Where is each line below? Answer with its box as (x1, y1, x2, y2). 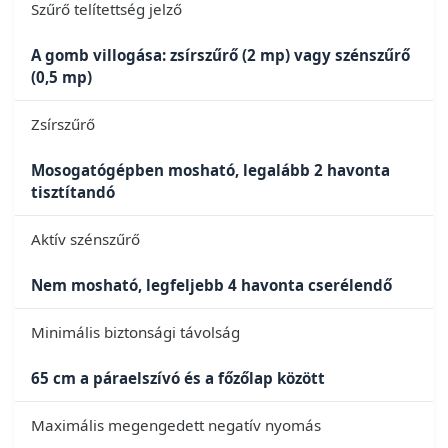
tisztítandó (31, 181, 115, 202)
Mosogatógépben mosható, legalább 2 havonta (31, 159, 390, 180)
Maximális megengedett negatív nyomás (31, 414, 321, 435)
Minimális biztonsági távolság (31, 321, 240, 342)
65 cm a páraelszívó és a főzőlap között (31, 367, 325, 388)
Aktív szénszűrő (31, 228, 140, 249)
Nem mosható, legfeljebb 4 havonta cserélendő (31, 274, 392, 295)
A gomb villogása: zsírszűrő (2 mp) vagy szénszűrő (31, 44, 410, 65)
